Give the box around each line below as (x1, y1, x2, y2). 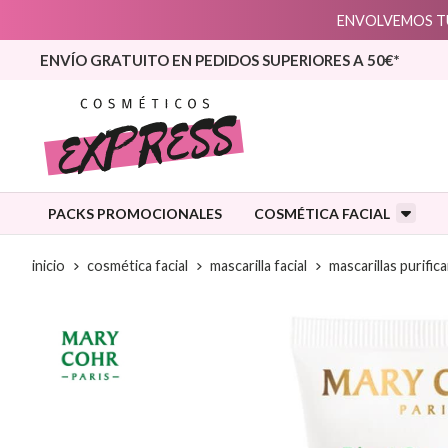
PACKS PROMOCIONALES (48, 205, 222, 223)
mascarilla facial (210, 257, 307, 275)
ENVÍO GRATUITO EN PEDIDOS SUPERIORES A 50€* (40, 51, 400, 69)
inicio (32, 257, 65, 275)
